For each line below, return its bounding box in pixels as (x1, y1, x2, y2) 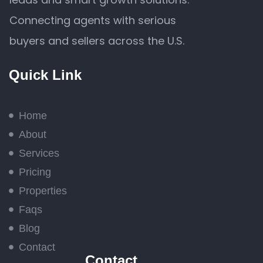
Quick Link (9, 67, 82, 83)
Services (19, 147, 59, 160)
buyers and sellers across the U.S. (9, 33, 184, 49)
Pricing (19, 166, 51, 178)
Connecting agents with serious (9, 13, 176, 28)
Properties (19, 185, 67, 197)
